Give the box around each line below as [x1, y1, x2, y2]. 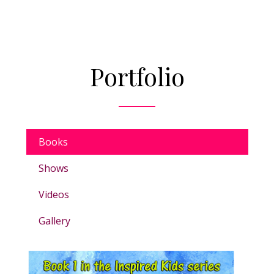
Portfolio [89, 60, 185, 93]
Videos [38, 187, 69, 201]
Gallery [38, 213, 70, 228]
